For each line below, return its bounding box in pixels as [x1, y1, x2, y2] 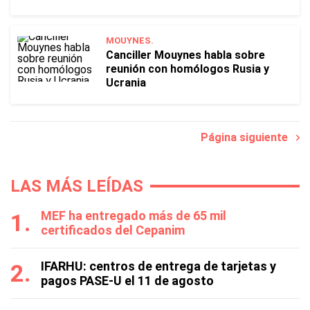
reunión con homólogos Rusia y [106, 62, 269, 75]
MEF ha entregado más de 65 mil [41, 208, 226, 223]
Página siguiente [201, 131, 296, 144]
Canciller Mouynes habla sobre [106, 48, 265, 62]
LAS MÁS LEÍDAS [10, 176, 143, 196]
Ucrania [106, 76, 146, 89]
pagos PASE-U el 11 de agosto [41, 273, 214, 288]
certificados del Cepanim [41, 223, 185, 237]
